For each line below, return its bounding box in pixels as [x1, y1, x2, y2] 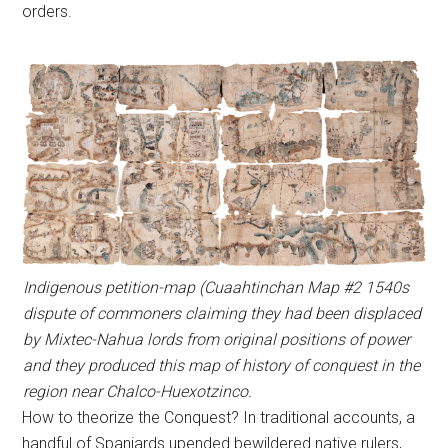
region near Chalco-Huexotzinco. [22, 382, 252, 401]
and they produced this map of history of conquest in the [22, 356, 420, 375]
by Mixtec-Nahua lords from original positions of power [22, 330, 410, 349]
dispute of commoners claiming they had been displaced [22, 304, 421, 323]
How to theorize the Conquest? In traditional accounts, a [22, 408, 416, 427]
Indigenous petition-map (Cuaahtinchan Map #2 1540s [22, 278, 409, 297]
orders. [22, 2, 73, 21]
